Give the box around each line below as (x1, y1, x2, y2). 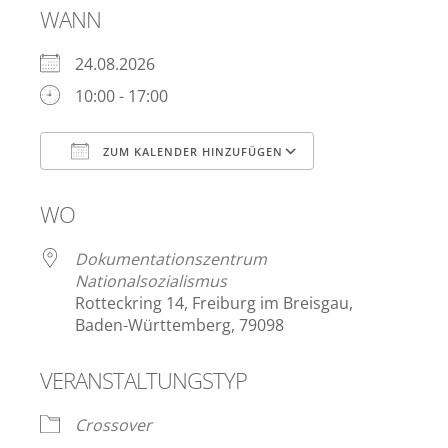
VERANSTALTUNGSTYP (40, 365, 247, 396)
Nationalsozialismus (75, 270, 227, 293)
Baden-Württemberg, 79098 (75, 314, 284, 337)
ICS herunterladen (75, 181, 212, 204)
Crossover (75, 414, 152, 437)
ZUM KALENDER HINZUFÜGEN (99, 144, 283, 160)
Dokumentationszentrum (75, 248, 267, 271)
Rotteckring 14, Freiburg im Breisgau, (75, 292, 353, 315)
